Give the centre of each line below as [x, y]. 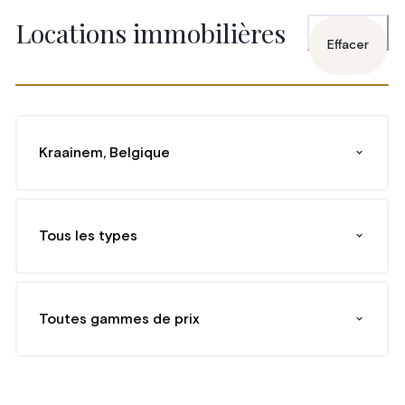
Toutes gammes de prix [120, 319]
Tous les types [89, 235]
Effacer [348, 45]
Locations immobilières [151, 32]
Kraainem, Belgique [105, 152]
